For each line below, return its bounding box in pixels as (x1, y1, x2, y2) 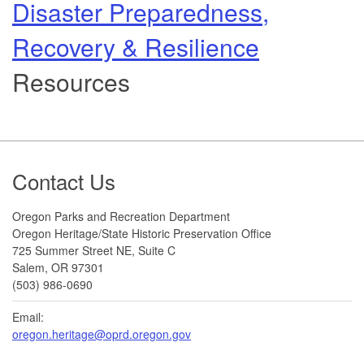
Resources (12, 63, 130, 99)
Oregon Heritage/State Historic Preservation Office (12, 224, 271, 241)
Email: (12, 308, 44, 325)
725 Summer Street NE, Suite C (12, 241, 175, 258)
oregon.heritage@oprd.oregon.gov (12, 325, 191, 342)
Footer (11, 148, 81, 184)
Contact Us (12, 165, 115, 196)
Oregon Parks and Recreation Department (12, 207, 230, 224)
